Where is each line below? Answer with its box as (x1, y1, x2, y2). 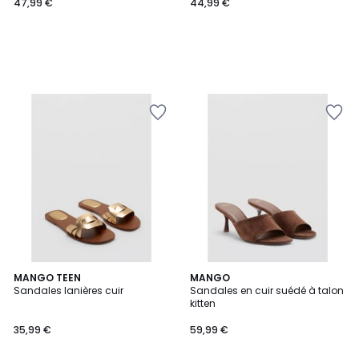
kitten (190, 296, 216, 310)
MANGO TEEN (14, 271, 81, 284)
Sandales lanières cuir (14, 284, 123, 297)
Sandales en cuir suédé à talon (190, 284, 344, 297)
